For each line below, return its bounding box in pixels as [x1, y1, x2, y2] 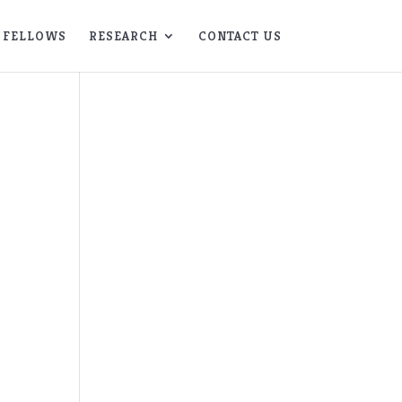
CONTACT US [197, 28, 282, 44]
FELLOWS [2, 28, 66, 44]
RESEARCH [88, 28, 158, 44]
